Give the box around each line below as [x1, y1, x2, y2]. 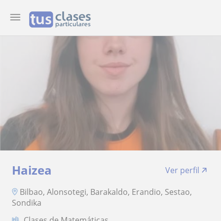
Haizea [12, 162, 52, 178]
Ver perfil [165, 165, 199, 176]
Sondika [12, 197, 41, 208]
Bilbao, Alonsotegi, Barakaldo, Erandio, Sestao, [20, 186, 192, 197]
